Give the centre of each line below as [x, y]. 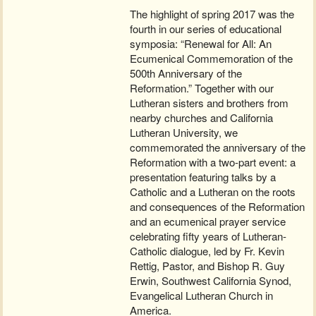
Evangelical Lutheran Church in [202, 296]
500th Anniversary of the [186, 73]
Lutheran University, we [184, 133]
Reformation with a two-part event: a [213, 162]
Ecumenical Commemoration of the [212, 59]
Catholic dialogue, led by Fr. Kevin [207, 251]
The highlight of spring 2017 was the [212, 14]
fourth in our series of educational [206, 29]
